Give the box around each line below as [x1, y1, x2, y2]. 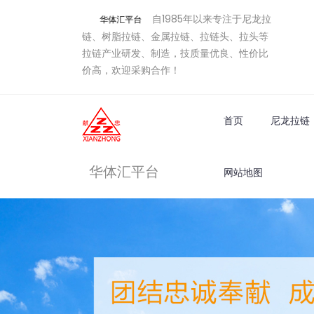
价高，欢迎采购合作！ [82, 63, 180, 77]
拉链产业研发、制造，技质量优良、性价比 [82, 46, 268, 60]
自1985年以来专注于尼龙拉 [152, 12, 271, 26]
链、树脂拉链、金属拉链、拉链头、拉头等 [82, 29, 268, 43]
